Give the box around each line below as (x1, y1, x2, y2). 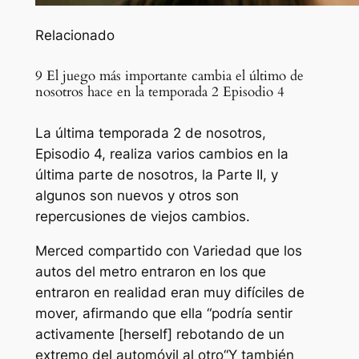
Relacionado (34, 27, 115, 44)
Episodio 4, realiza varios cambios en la (34, 146, 288, 163)
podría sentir (211, 305, 292, 321)
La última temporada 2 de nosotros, (34, 125, 266, 142)
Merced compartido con (34, 242, 193, 259)
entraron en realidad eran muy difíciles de (34, 284, 305, 301)
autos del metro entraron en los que (34, 263, 266, 280)
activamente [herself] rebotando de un (34, 325, 284, 342)
